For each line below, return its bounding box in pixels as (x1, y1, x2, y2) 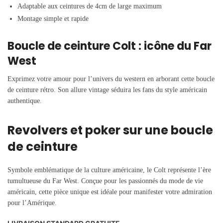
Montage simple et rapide (17, 15, 89, 23)
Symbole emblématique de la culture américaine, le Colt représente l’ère (7, 166, 211, 174)
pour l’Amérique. (7, 199, 57, 207)
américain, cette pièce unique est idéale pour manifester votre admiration (7, 188, 212, 196)
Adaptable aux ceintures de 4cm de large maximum (17, 2, 162, 10)
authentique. (7, 97, 42, 105)
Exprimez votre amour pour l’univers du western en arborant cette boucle (7, 75, 215, 83)
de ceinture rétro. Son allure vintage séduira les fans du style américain (7, 86, 207, 94)
